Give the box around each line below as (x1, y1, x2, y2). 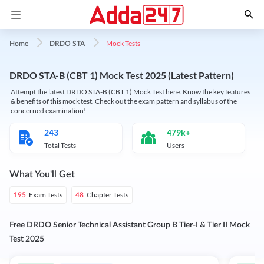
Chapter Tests (87, 190, 128, 199)
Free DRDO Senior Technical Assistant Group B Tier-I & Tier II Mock (9, 221, 250, 229)
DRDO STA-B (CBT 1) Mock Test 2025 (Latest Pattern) (9, 70, 234, 81)
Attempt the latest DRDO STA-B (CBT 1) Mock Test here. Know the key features (11, 87, 250, 96)
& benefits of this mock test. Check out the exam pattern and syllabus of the (11, 97, 237, 105)
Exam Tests (29, 190, 62, 199)
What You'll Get (9, 170, 75, 179)
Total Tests (44, 141, 76, 150)
